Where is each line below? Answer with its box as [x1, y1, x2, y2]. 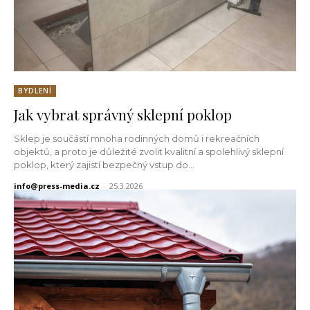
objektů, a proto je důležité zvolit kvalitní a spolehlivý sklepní [14, 145, 284, 157]
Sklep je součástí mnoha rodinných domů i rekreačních [14, 132, 259, 144]
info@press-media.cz [14, 180, 100, 191]
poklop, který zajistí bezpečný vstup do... [14, 158, 194, 170]
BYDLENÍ [18, 85, 52, 95]
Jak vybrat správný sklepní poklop [14, 104, 232, 124]
